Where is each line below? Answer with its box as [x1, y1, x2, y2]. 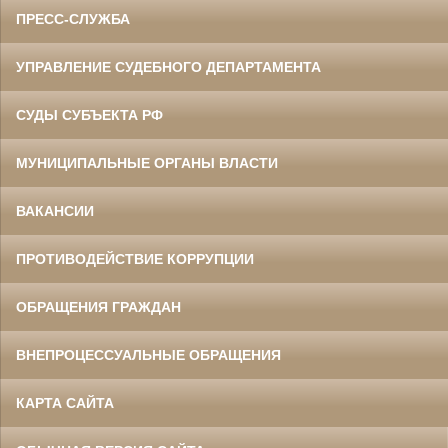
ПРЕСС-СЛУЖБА [16, 10, 130, 27]
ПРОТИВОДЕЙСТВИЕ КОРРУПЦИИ [16, 250, 254, 267]
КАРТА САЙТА [16, 394, 114, 411]
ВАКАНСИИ [16, 202, 94, 219]
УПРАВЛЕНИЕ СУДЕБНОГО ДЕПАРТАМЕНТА [16, 58, 321, 75]
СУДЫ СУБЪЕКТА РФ [16, 106, 163, 123]
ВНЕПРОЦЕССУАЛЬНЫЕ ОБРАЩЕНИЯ [16, 346, 281, 363]
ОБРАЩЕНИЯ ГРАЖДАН [16, 298, 181, 315]
